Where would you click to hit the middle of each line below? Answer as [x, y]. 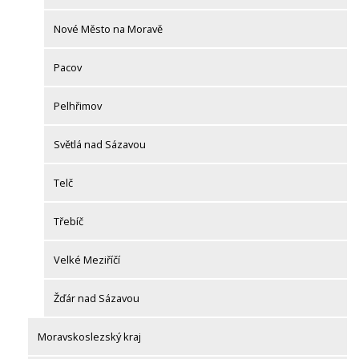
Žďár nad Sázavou [97, 298]
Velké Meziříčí [87, 260]
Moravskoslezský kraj [89, 337]
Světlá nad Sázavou [100, 145]
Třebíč [69, 222]
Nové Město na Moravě [108, 29]
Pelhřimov [78, 106]
